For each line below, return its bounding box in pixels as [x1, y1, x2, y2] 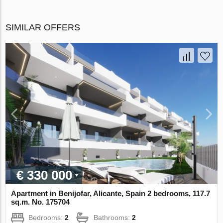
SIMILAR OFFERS [5, 22, 81, 33]
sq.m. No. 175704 [11, 197, 70, 206]
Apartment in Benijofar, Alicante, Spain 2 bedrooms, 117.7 [11, 189, 211, 198]
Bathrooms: [94, 213, 132, 222]
